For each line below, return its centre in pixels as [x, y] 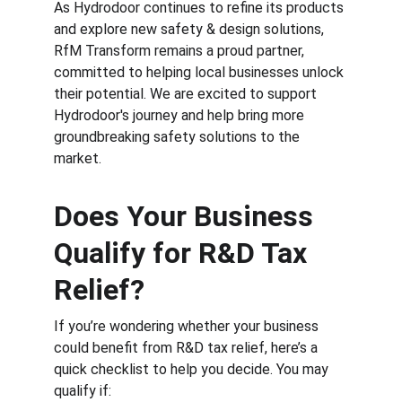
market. [78, 158]
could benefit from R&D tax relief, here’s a [188, 348]
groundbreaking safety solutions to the [179, 137]
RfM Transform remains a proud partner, [181, 51]
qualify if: [83, 391]
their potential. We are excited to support [187, 94]
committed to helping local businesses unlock [201, 72]
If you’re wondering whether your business [188, 326]
